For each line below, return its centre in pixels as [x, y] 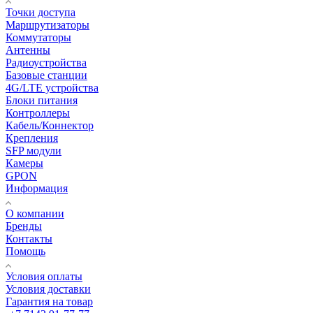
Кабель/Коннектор [50, 126]
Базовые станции [46, 75]
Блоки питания [42, 101]
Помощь [26, 252]
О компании [35, 214]
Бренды [24, 226]
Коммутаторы [38, 38]
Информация [37, 189]
